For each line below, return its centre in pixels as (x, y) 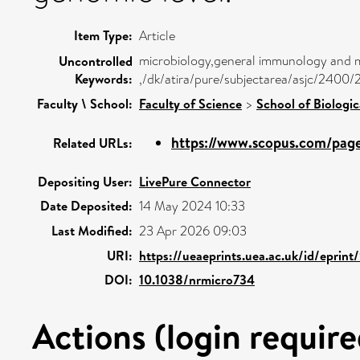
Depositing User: (85, 181)
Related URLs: (93, 143)
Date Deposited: (86, 205)
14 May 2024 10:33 (192, 206)
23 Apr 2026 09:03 (193, 231)
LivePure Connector (195, 181)
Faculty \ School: (85, 103)
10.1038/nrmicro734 (197, 279)
